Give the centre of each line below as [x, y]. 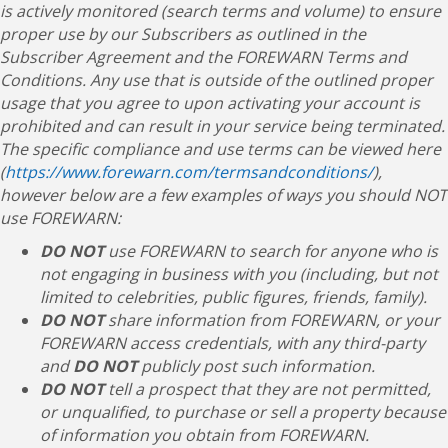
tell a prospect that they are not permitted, [267, 388]
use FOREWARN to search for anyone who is [271, 250]
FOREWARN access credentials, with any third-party [232, 342]
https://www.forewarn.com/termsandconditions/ [189, 171]
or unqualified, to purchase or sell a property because [243, 411]
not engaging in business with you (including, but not [239, 273]
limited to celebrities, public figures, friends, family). [233, 296]
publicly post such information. [256, 365]
